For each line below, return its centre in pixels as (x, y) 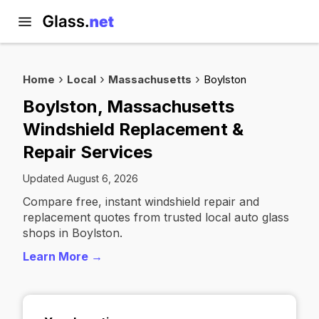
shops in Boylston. (73, 233)
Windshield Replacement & (133, 129)
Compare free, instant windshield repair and (141, 202)
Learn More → (63, 256)
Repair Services (88, 152)
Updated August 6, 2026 (80, 178)
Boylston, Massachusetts (129, 106)
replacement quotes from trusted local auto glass (156, 217)
